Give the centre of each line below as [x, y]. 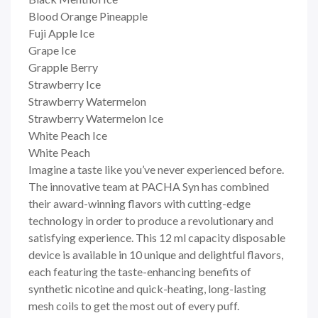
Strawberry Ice [65, 84]
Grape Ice [52, 50]
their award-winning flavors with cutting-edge [139, 203]
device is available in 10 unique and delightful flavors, [156, 254]
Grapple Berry [63, 67]
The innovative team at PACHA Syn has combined [149, 186]
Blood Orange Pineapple [88, 16]
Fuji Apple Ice [61, 33]
